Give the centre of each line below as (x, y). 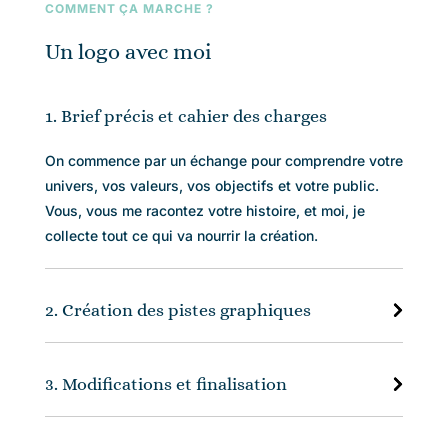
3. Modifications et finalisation (165, 383)
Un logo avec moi (128, 51)
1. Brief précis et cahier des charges (185, 115)
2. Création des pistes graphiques (177, 309)
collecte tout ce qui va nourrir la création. (181, 235)
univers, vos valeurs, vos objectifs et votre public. (211, 185)
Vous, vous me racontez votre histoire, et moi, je (204, 210)
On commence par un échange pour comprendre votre (223, 160)
